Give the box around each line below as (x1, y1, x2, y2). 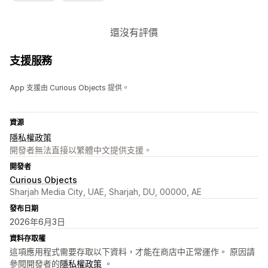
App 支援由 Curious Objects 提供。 (10, 83, 129, 93)
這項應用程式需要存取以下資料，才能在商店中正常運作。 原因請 (10, 246, 255, 257)
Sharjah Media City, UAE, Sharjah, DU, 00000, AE (10, 187, 202, 197)
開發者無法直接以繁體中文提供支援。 (10, 145, 152, 156)
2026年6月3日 (10, 217, 65, 227)
